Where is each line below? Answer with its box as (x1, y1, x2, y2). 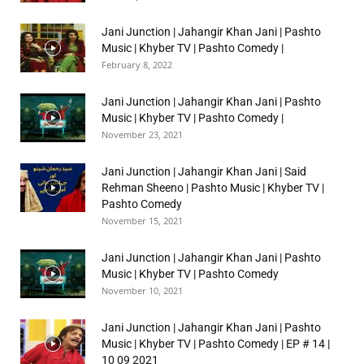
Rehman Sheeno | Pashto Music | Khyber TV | (102, 180, 324, 194)
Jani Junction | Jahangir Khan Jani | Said (102, 164, 306, 178)
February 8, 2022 (102, 58, 172, 71)
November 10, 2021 (102, 284, 183, 297)
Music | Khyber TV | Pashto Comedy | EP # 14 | (102, 336, 330, 350)
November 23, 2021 (102, 128, 183, 141)
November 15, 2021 (102, 214, 183, 227)
